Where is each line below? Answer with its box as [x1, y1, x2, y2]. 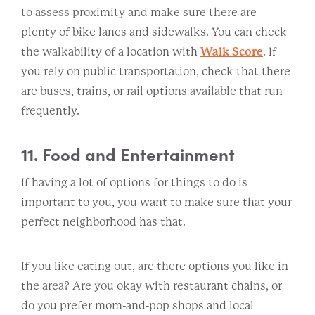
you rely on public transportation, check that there [21, 64, 290, 78]
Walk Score [200, 44, 263, 58]
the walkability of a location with [21, 44, 200, 58]
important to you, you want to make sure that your [21, 195, 292, 209]
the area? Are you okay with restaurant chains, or [21, 278, 282, 292]
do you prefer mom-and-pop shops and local [21, 298, 254, 312]
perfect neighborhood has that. [21, 214, 188, 229]
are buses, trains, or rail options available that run [21, 84, 283, 98]
